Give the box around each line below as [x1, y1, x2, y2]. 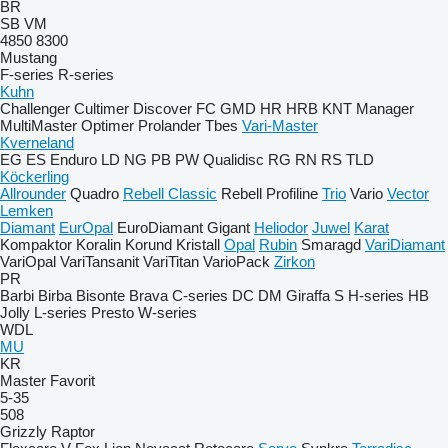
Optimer [81, 117, 134, 134]
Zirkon [274, 253, 315, 270]
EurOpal [59, 219, 113, 236]
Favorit [50, 372, 95, 389]
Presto [91, 304, 134, 321]
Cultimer [74, 100, 129, 117]
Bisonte [76, 287, 125, 304]
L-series [34, 304, 87, 321]
